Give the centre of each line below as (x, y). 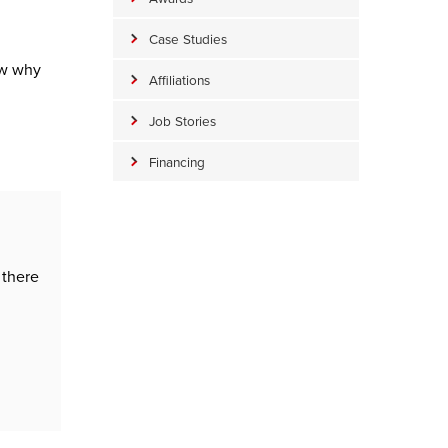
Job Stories (182, 121)
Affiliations (179, 80)
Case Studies (188, 39)
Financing (177, 162)
